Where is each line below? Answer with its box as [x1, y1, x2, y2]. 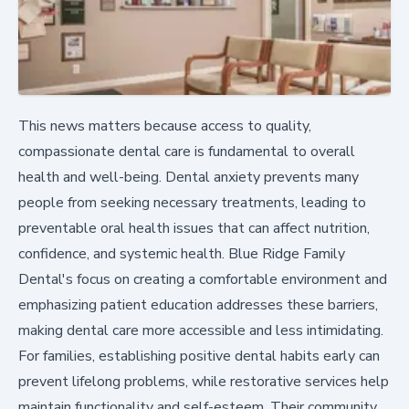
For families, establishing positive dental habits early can [18, 345, 380, 366]
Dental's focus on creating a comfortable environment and [18, 268, 387, 289]
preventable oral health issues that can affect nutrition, [18, 217, 370, 238]
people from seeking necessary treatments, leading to [18, 192, 366, 213]
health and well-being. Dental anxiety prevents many [18, 166, 359, 187]
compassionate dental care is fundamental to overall [18, 141, 355, 162]
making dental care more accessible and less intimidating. [18, 320, 383, 341]
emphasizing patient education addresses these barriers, [18, 294, 378, 315]
